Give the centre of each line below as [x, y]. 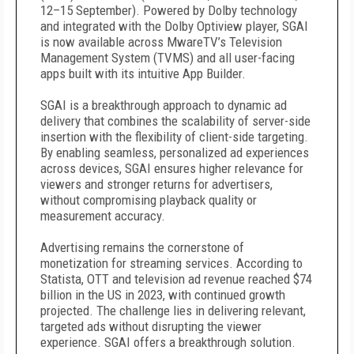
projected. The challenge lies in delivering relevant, [173, 311]
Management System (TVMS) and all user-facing [168, 58]
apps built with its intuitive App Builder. [143, 73]
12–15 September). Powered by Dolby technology [169, 10]
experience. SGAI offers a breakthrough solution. [168, 342]
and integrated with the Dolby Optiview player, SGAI [174, 26]
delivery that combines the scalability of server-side [175, 121]
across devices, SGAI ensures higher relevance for [172, 168]
